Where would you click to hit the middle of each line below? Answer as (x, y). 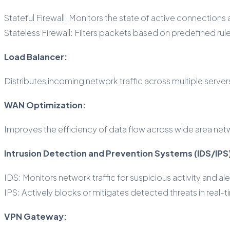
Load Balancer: (36, 56)
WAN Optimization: (45, 105)
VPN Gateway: (35, 216)
